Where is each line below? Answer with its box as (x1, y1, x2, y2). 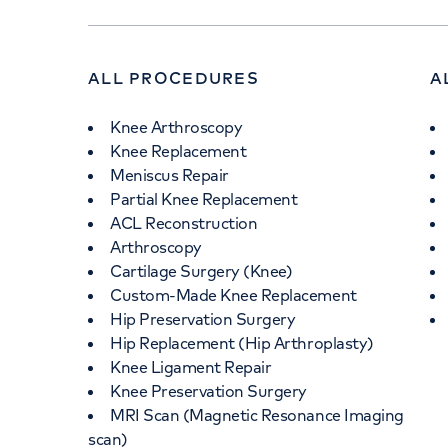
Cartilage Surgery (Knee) (110, 261, 293, 281)
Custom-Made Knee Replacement (110, 285, 357, 305)
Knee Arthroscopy (110, 117, 243, 137)
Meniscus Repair (110, 165, 229, 185)
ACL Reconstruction (110, 213, 258, 233)
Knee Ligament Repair (110, 357, 272, 377)
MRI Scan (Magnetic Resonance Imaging (110, 405, 404, 425)
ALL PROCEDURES (88, 68, 259, 88)
